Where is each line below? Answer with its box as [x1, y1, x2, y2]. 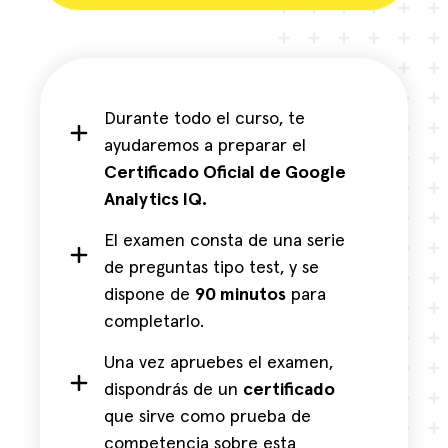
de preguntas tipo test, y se [104, 259, 320, 278]
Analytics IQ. [104, 190, 208, 209]
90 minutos [195, 286, 287, 305]
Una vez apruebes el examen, [104, 354, 334, 373]
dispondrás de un [104, 381, 244, 400]
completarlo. [104, 313, 205, 332]
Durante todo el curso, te [104, 109, 306, 128]
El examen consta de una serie [104, 232, 346, 251]
